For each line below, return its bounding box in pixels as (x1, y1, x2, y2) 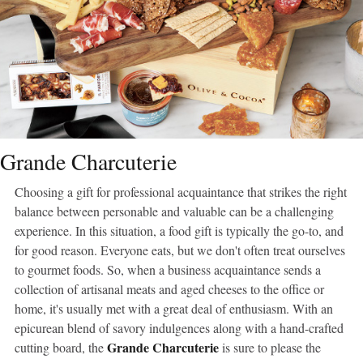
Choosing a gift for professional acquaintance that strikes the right (15, 183, 347, 201)
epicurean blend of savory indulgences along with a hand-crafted (15, 319, 344, 337)
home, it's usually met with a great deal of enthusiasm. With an (15, 300, 333, 318)
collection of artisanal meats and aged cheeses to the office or (15, 280, 324, 298)
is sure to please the (219, 339, 321, 357)
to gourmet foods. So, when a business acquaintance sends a (15, 261, 321, 279)
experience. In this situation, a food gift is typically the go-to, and (15, 222, 344, 240)
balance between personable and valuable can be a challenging (15, 203, 334, 220)
